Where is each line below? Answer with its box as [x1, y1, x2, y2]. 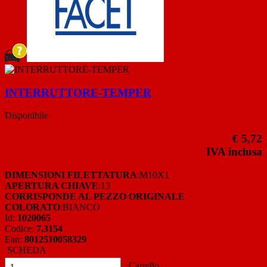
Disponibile [5, 110, 48, 121]
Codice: [5, 223, 36, 234]
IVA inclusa [206, 145, 262, 159]
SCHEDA [5, 244, 46, 255]
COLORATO [5, 201, 60, 212]
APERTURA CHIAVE [5, 180, 98, 191]
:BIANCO [60, 201, 100, 212]
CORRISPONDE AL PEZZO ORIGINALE [5, 191, 185, 201]
